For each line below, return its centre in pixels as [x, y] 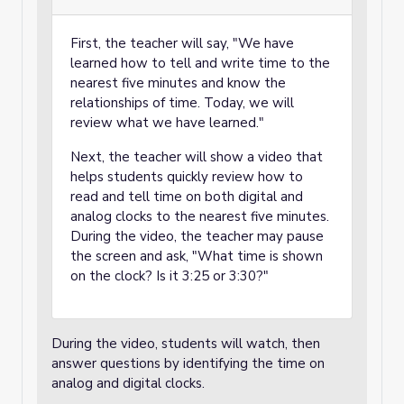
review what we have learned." [167, 123]
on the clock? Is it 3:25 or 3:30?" [170, 276]
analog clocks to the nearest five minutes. [200, 216]
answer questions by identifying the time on [188, 363]
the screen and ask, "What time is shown [197, 256]
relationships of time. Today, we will [182, 103]
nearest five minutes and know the [178, 83]
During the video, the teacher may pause [197, 236]
